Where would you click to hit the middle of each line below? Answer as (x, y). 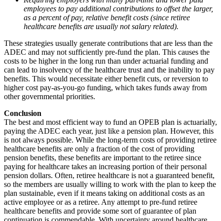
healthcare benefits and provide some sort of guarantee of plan (100, 211)
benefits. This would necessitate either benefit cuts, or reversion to (106, 79)
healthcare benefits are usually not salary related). (102, 27)
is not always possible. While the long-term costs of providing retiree (110, 140)
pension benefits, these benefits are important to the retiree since (103, 158)
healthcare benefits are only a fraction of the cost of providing (99, 149)
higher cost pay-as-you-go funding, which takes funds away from (105, 88)
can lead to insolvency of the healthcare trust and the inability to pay (109, 70)
